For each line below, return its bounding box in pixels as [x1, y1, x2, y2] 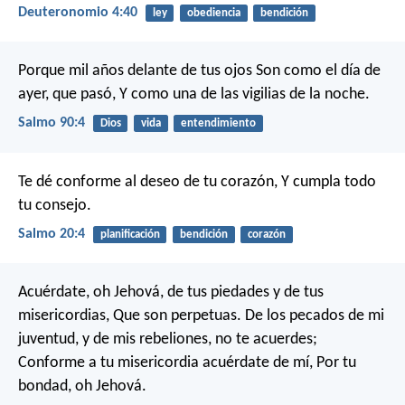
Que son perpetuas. [109, 307, 241, 325]
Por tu [313, 354, 356, 372]
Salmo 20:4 [18, 226, 85, 241]
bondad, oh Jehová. [18, 378, 146, 396]
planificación [99, 228, 160, 240]
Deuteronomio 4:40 [18, 5, 137, 21]
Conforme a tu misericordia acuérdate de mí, [18, 354, 313, 372]
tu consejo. [18, 196, 91, 214]
